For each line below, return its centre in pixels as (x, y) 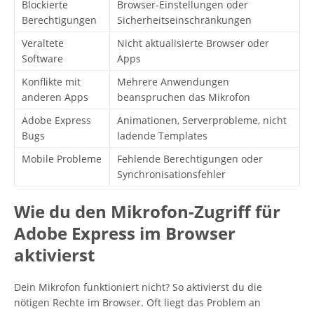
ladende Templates (162, 136)
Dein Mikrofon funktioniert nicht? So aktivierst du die (138, 287)
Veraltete (43, 43)
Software (42, 59)
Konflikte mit (51, 82)
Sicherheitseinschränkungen (184, 20)
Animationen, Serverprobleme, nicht (202, 120)
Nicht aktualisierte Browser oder (193, 43)
